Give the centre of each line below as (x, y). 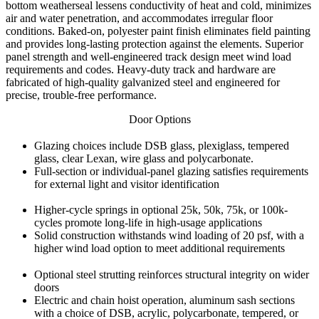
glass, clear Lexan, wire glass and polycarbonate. (144, 158)
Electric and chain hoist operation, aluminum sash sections (164, 300)
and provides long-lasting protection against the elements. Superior (155, 43)
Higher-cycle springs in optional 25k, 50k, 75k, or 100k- (161, 210)
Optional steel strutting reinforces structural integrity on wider (172, 274)
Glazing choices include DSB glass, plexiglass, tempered (162, 145)
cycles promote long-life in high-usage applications (148, 223)
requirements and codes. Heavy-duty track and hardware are (141, 69)
